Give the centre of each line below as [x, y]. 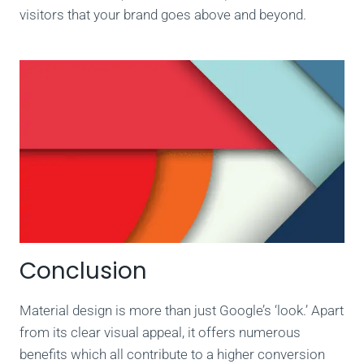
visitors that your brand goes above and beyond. [163, 14]
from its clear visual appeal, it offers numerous [160, 332]
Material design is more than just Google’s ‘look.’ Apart [182, 310]
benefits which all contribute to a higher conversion [172, 354]
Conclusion [83, 271]
